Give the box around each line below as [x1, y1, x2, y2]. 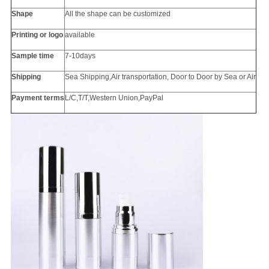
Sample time [11, 52, 54, 61]
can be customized [107, 10, 171, 19]
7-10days [64, 52, 95, 61]
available [64, 31, 95, 40]
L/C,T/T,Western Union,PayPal [64, 94, 163, 103]
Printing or [11, 31, 49, 40]
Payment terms [11, 94, 64, 103]
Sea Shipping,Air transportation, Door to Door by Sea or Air [64, 73, 256, 82]
